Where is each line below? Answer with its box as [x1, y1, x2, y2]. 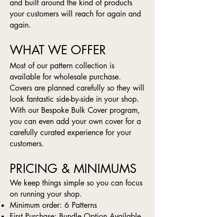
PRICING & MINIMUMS [10, 161, 137, 177]
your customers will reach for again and [10, 9, 141, 19]
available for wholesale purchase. [10, 72, 121, 82]
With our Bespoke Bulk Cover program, [10, 105, 140, 116]
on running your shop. [10, 189, 82, 200]
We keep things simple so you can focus [10, 178, 142, 188]
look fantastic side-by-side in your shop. [10, 94, 139, 105]
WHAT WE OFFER [10, 42, 106, 58]
